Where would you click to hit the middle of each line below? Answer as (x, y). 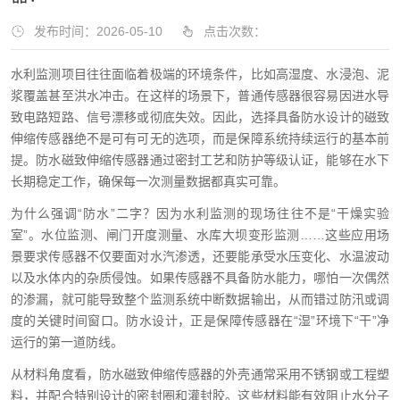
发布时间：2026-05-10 (98, 31)
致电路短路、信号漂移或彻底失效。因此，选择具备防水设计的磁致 (200, 117)
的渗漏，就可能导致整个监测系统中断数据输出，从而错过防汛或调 (200, 299)
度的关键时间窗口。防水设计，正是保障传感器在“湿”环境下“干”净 (200, 321)
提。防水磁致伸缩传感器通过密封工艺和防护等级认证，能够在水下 (200, 160)
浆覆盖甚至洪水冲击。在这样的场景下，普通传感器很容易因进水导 (200, 96)
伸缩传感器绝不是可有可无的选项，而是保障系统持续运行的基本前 (200, 138)
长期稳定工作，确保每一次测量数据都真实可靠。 (148, 181)
